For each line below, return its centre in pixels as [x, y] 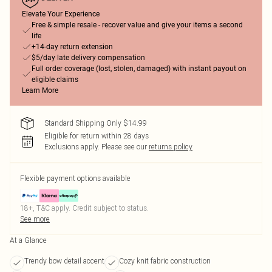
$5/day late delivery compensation [88, 58]
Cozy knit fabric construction [165, 261]
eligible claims [55, 80]
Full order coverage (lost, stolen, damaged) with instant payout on [139, 69]
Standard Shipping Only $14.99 [96, 123]
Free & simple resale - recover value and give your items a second [137, 25]
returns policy [171, 147]
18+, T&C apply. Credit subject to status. [84, 208]
